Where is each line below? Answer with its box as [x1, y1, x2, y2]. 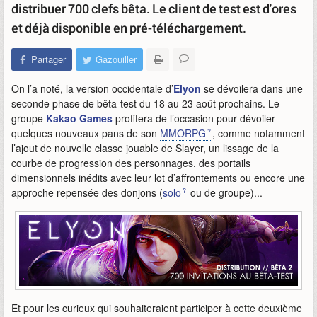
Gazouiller [96, 52, 137, 66]
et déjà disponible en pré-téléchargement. [11, 19, 246, 36]
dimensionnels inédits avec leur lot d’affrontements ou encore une [11, 171, 305, 185]
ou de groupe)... [188, 185, 263, 200]
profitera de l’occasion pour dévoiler [113, 111, 275, 125]
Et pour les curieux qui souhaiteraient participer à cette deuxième [11, 301, 302, 316]
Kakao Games [46, 111, 113, 125]
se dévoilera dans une [201, 81, 303, 96]
